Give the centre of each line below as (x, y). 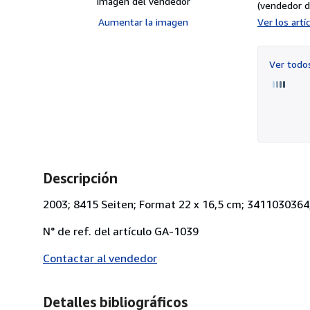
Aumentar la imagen (143, 21)
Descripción (80, 178)
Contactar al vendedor (100, 258)
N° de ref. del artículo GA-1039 (121, 231)
